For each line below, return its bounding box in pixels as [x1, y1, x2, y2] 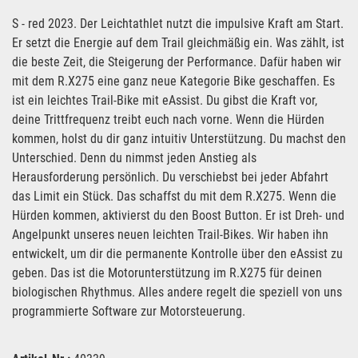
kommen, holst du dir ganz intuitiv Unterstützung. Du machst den [12, 131, 346, 146]
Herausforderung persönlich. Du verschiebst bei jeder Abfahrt [12, 169, 328, 185]
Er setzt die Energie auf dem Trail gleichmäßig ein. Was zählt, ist [12, 35, 344, 50]
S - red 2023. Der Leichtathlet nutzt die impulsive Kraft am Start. [12, 16, 344, 31]
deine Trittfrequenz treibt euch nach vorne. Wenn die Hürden [12, 112, 324, 127]
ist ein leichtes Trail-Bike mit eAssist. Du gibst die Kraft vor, [12, 93, 317, 108]
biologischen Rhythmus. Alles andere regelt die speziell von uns [12, 284, 342, 300]
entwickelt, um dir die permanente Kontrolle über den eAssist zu [12, 246, 343, 261]
